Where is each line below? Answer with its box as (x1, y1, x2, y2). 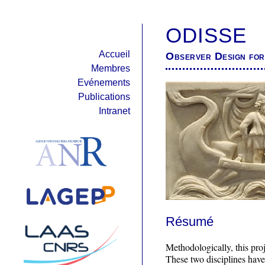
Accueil (99, 49, 130, 59)
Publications (78, 92, 130, 102)
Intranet (99, 106, 130, 116)
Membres (91, 63, 130, 73)
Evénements (77, 77, 130, 88)
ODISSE (166, 24, 247, 47)
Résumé (166, 214, 214, 229)
